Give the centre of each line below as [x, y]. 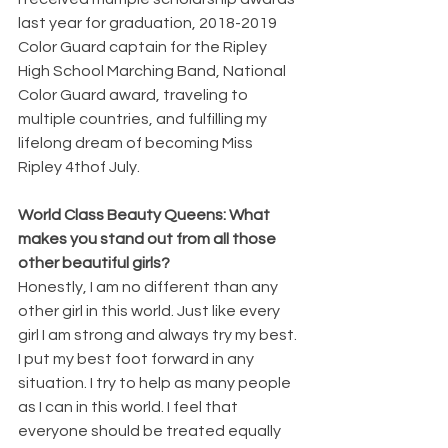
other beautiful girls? [94, 262]
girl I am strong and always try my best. [159, 334]
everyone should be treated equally [151, 430]
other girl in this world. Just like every [150, 310]
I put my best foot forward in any [137, 358]
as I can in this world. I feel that [129, 406]
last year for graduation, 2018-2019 [149, 22]
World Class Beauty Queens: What [145, 214]
